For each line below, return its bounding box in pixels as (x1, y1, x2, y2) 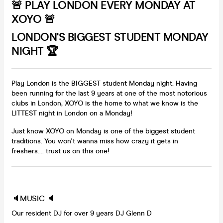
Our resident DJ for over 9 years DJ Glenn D (11, 209, 152, 218)
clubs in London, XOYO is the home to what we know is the (11, 99, 198, 108)
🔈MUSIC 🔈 (11, 193, 55, 203)
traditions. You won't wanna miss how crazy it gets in (11, 136, 178, 145)
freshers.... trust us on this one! (11, 146, 110, 155)
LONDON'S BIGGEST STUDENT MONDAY (11, 30, 209, 44)
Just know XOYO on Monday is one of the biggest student (11, 126, 195, 135)
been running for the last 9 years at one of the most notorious (11, 89, 207, 98)
